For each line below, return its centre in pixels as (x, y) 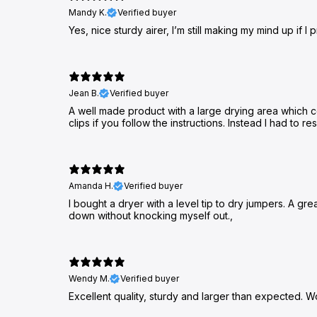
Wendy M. (89, 279)
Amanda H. (91, 186)
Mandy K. (88, 13)
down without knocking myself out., (151, 216)
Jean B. (84, 93)
